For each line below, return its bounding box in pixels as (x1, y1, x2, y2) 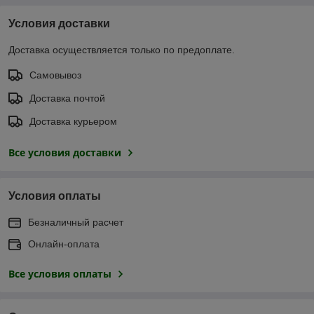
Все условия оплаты (8, 266, 111, 280)
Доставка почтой (29, 92, 105, 104)
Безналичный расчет (28, 216, 123, 228)
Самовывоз (29, 69, 81, 81)
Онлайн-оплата (28, 238, 100, 250)
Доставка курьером (29, 115, 117, 127)
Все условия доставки (8, 145, 121, 159)
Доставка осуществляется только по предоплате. (8, 43, 235, 55)
